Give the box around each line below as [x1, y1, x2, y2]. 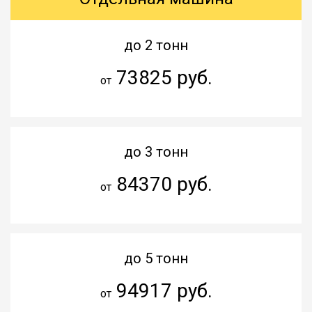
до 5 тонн [124, 249, 188, 267]
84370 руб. [111, 172, 212, 196]
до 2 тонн [124, 36, 188, 54]
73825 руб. [111, 65, 212, 89]
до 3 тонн [124, 143, 188, 160]
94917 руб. [111, 279, 212, 302]
